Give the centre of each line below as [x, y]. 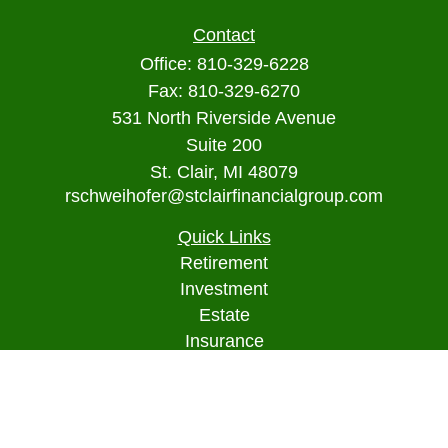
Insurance [224, 341]
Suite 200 [224, 145]
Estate [224, 315]
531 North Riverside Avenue [224, 118]
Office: [168, 64]
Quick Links [224, 237]
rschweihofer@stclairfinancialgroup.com [224, 196]
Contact [224, 35]
